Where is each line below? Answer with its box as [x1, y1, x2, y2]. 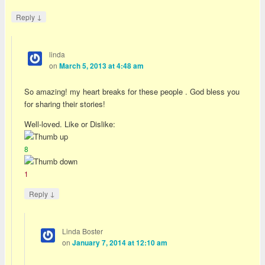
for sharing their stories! [24, 98, 106, 110]
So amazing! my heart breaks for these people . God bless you [24, 86, 240, 98]
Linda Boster [62, 225, 103, 236]
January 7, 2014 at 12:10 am [72, 237, 167, 248]
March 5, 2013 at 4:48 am [59, 60, 144, 71]
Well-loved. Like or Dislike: [24, 118, 116, 130]
